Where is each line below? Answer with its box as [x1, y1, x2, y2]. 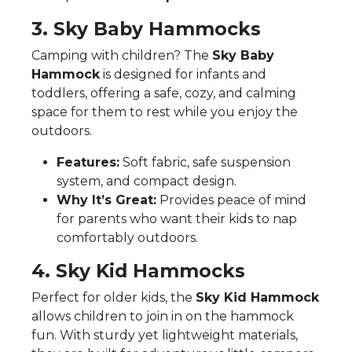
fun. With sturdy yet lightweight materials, [31, 327, 298, 343]
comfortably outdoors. [57, 229, 198, 245]
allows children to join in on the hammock [31, 308, 294, 324]
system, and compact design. [57, 173, 236, 189]
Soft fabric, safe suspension [119, 154, 291, 170]
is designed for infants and [100, 66, 266, 82]
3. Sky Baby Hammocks [31, 16, 261, 40]
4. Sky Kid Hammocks [31, 258, 245, 282]
